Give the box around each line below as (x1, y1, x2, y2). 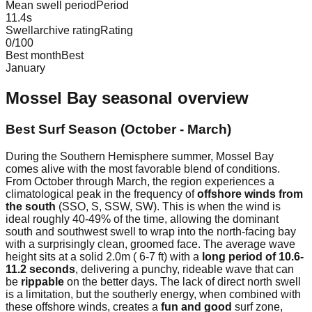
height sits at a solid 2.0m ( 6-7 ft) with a (6, 250, 202, 263)
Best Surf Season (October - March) (6, 122, 231, 137)
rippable (21, 275, 64, 288)
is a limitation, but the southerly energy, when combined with (6, 288, 301, 300)
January (6, 62, 45, 75)
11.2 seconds (6, 263, 75, 275)
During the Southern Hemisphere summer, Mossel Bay (6, 150, 274, 162)
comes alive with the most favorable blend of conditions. (6, 162, 280, 175)
